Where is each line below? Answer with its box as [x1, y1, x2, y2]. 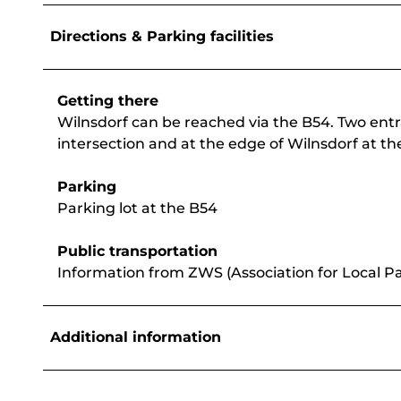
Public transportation [57, 243, 218, 260]
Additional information [50, 328, 221, 346]
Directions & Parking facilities [50, 28, 274, 46]
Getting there [57, 92, 158, 110]
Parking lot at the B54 [57, 200, 218, 218]
